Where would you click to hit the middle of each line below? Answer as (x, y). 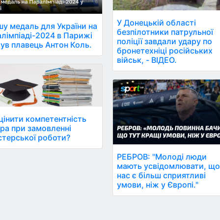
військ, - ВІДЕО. (147, 60)
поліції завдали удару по (165, 41)
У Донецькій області (157, 22)
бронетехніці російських (165, 50)
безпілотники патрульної (165, 32)
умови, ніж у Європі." (158, 185)
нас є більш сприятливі (162, 176)
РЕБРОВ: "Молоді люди (162, 157)
